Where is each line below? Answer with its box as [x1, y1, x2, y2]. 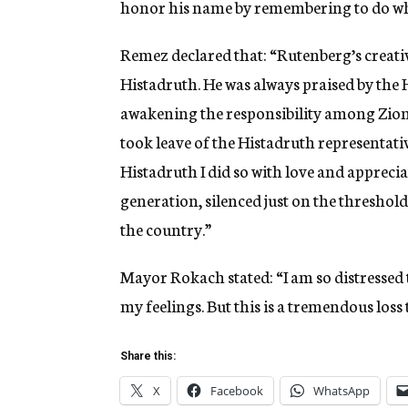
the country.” [120, 217, 211, 241]
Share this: [120, 350, 176, 363]
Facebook [210, 382, 263, 400]
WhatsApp [313, 382, 370, 400]
